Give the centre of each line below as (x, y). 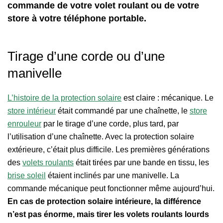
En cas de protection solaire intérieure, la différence (104, 201)
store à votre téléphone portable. (77, 18)
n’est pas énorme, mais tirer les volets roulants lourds (108, 214)
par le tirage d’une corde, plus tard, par (110, 123)
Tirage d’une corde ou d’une (86, 56)
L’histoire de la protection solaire (64, 98)
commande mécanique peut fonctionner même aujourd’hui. (111, 188)
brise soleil (27, 175)
